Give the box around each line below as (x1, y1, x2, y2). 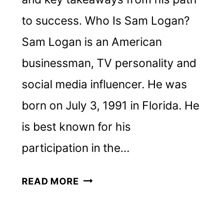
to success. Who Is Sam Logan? (21, 13, 190, 28)
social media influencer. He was (21, 77, 187, 91)
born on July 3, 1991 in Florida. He (21, 98, 199, 112)
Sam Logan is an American (21, 35, 162, 49)
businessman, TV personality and (21, 56, 196, 70)
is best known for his (21, 119, 131, 134)
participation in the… (21, 141, 130, 155)
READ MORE (21, 175, 79, 186)
